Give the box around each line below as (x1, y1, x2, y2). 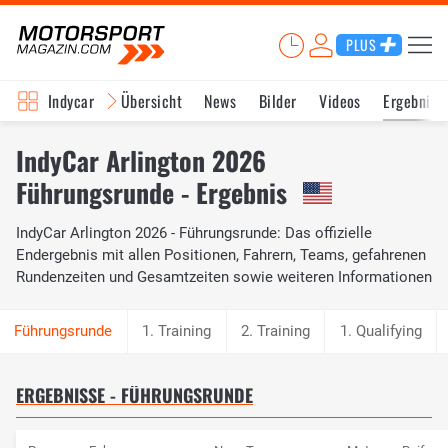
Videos (319, 89, 361, 113)
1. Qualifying (339, 321, 422, 340)
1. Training (142, 321, 212, 340)
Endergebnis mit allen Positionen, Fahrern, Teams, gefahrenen (16, 245, 426, 264)
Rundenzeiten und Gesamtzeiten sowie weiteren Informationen (16, 267, 432, 286)
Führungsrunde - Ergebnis (16, 173, 287, 212)
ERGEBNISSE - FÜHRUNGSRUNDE (16, 382, 253, 409)
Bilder (258, 89, 297, 113)
